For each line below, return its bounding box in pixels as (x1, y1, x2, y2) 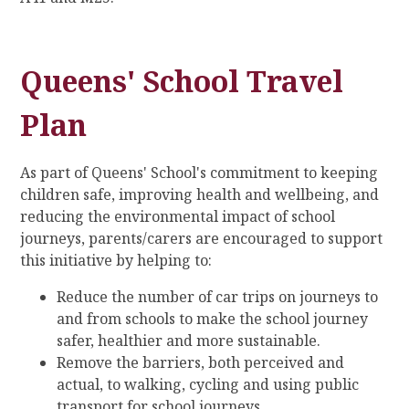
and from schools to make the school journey (57, 308, 369, 329)
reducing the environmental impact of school (20, 205, 336, 226)
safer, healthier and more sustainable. (57, 330, 321, 351)
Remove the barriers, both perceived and (57, 351, 345, 372)
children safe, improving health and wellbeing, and (20, 184, 380, 204)
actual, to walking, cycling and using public (57, 373, 360, 394)
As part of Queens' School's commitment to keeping (20, 162, 379, 183)
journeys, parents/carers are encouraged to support (20, 227, 383, 248)
